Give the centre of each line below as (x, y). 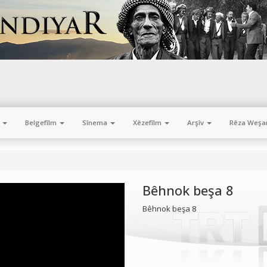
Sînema (96, 122)
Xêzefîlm (148, 122)
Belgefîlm (42, 122)
